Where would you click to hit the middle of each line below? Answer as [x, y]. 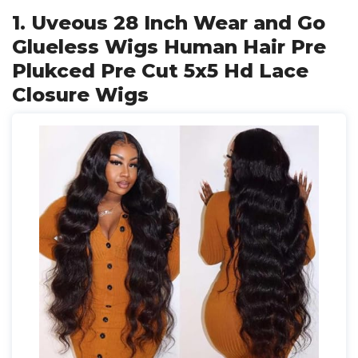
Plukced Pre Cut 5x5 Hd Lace [160, 71]
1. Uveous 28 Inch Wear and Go [169, 23]
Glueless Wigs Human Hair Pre [169, 47]
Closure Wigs [80, 95]
